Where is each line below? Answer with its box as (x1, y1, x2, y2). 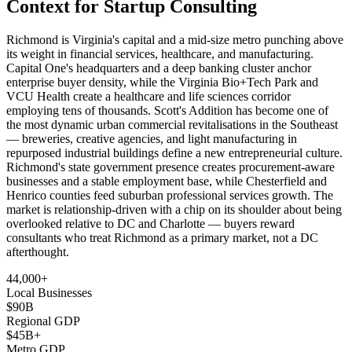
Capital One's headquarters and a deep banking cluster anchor (6, 61, 311, 75)
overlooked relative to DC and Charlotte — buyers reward (6, 217, 295, 231)
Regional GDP (6, 314, 80, 328)
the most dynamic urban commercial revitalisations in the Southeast (6, 118, 338, 132)
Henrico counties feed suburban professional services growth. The (6, 189, 333, 203)
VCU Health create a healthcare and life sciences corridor (6, 90, 291, 104)
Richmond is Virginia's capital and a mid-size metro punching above (6, 33, 343, 47)
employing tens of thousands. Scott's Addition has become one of (6, 104, 328, 118)
